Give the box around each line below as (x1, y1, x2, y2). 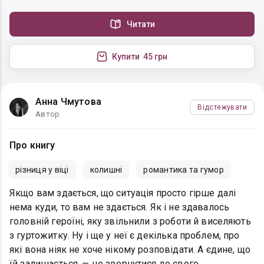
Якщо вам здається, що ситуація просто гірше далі (9, 187, 236, 199)
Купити (111, 52, 140, 62)
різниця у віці (15, 165, 69, 175)
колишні (90, 165, 123, 175)
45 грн (143, 52, 168, 62)
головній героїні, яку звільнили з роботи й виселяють (9, 216, 251, 227)
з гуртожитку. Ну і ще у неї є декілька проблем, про (9, 230, 240, 242)
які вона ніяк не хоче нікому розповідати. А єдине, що (9, 244, 250, 256)
